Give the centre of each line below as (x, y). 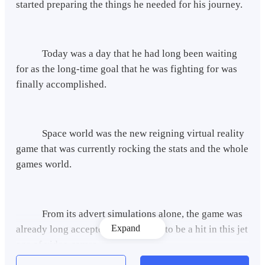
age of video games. (58, 244)
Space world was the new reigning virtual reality (130, 134)
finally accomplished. (62, 85)
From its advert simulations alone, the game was (130, 214)
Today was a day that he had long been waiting (127, 54)
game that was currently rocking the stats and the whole (132, 149)
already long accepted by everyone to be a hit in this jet (132, 229)
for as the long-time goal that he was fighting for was (127, 69)
